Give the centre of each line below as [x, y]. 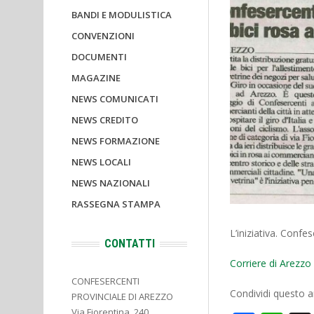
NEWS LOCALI [101, 162]
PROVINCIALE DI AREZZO [122, 296]
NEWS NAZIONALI [111, 183]
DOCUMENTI [99, 57]
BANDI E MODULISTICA [122, 15]
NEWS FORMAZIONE [116, 141]
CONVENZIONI [103, 36]
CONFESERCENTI [105, 281]
